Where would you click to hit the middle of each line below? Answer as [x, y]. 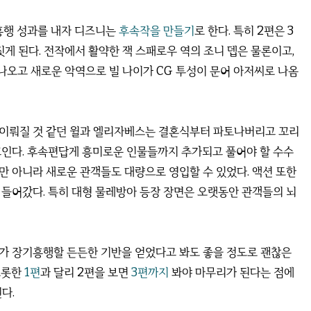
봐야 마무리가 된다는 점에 [232, 272]
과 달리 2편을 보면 [86, 272]
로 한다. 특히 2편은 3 [244, 31]
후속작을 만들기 [157, 31]
